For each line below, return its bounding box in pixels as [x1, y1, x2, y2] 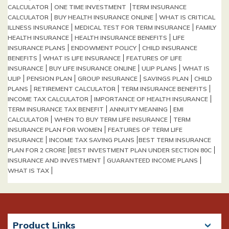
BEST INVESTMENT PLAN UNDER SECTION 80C [70, 146, 212, 154]
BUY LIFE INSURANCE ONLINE [49, 64, 136, 72]
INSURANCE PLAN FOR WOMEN [8, 125, 102, 133]
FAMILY [196, 23, 216, 31]
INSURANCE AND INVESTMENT [8, 156, 101, 164]
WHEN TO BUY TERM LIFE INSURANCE [54, 115, 168, 123]
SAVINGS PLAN [143, 74, 189, 82]
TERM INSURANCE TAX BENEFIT [8, 105, 104, 113]
